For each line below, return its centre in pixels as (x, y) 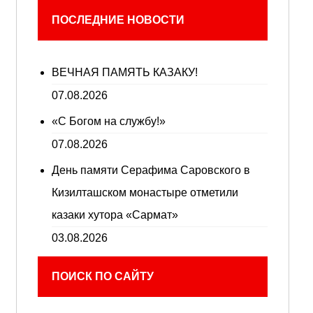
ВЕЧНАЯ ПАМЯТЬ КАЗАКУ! (124, 72)
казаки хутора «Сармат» (115, 215)
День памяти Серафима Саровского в (151, 170)
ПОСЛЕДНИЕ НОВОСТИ (118, 20)
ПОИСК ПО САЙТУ (102, 276)
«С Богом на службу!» (108, 121)
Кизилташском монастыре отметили (145, 192)
